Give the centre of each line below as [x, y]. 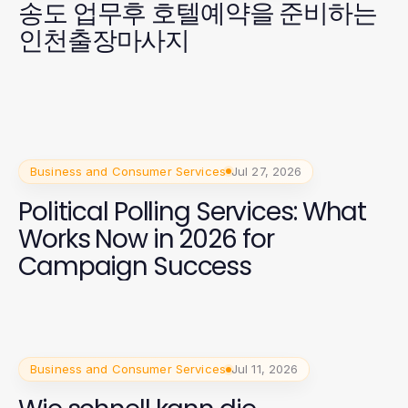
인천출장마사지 [104, 41]
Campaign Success [135, 266]
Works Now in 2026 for [146, 239]
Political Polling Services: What [193, 211]
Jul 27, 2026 [266, 171]
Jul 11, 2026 [265, 369]
